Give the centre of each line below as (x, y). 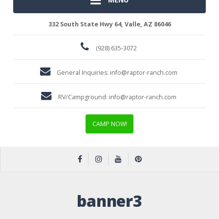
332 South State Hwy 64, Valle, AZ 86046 (109, 24)
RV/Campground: (83, 97)
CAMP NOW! (109, 124)
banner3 (109, 200)
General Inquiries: (84, 73)
